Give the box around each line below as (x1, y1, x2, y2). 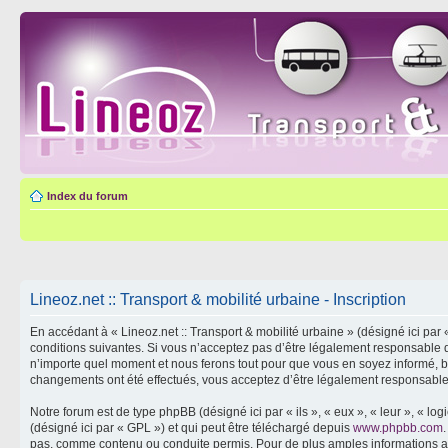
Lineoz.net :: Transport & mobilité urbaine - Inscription (30, 290, 406, 308)
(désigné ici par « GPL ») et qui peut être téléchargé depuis (30, 420, 353, 435)
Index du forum (47, 190, 128, 202)
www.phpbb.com (353, 420, 443, 435)
